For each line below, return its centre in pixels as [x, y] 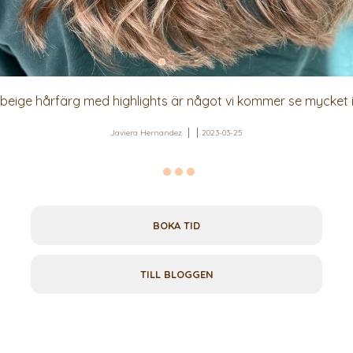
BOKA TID [176, 226]
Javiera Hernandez [146, 133]
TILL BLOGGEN [176, 275]
